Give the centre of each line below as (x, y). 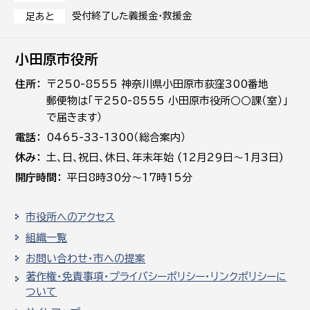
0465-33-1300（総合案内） (117, 137)
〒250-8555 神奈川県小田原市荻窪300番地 (158, 84)
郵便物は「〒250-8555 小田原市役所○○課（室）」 (168, 101)
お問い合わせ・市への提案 (86, 258)
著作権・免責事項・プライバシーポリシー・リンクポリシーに (156, 276)
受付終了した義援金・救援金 (132, 16)
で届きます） (75, 117)
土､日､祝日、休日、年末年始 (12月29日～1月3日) (165, 157)
